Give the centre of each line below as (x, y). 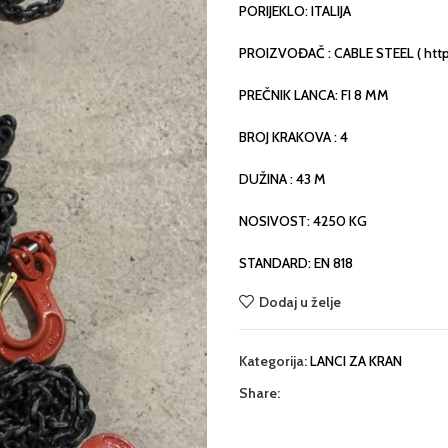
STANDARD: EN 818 (296, 263)
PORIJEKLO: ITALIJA (295, 11)
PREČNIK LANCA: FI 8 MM (314, 95)
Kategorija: (273, 361)
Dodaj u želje (299, 301)
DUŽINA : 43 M (282, 179)
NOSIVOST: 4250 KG (303, 221)
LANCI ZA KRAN (356, 361)
